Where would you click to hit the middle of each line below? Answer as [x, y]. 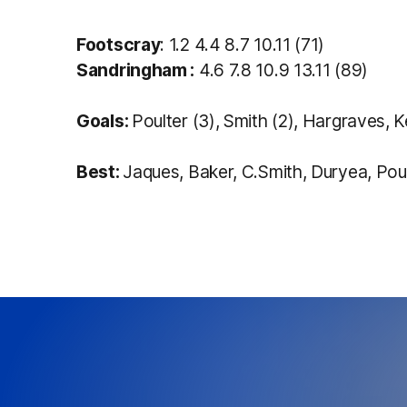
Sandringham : [136, 69]
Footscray [119, 44]
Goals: [104, 120]
